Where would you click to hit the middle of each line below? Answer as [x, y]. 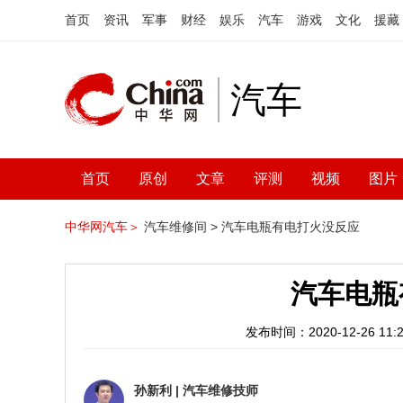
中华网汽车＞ [103, 227]
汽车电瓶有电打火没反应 [291, 227]
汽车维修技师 [220, 390]
